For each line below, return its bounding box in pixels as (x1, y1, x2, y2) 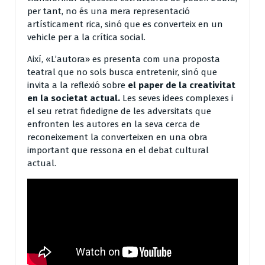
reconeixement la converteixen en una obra (27, 131, 208, 143)
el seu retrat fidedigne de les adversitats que (27, 105, 211, 117)
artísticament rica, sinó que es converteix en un (27, 18, 223, 30)
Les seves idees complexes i (120, 92, 233, 104)
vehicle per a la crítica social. (27, 31, 146, 43)
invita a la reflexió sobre (27, 79, 128, 91)
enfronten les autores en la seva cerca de (27, 118, 200, 130)
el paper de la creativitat (128, 79, 235, 91)
